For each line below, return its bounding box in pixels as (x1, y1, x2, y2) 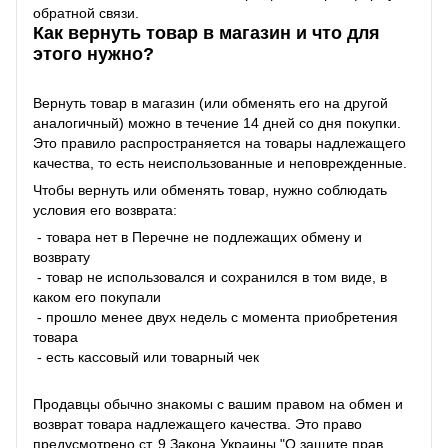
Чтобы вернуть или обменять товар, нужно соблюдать (33, 182, 387, 199)
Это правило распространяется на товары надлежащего (33, 135, 406, 152)
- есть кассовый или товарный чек (33, 349, 259, 366)
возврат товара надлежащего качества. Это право (33, 416, 362, 433)
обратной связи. (33, 4, 139, 21)
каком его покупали (33, 289, 161, 306)
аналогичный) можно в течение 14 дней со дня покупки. (33, 115, 401, 132)
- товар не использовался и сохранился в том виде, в (33, 269, 387, 286)
